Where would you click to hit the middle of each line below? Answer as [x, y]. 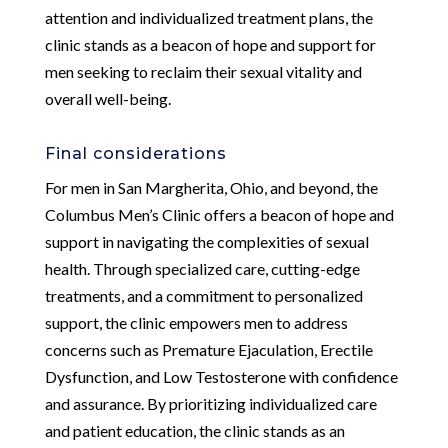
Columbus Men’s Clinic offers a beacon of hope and [219, 214]
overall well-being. [107, 98]
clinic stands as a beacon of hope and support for [210, 44]
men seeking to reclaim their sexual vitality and [203, 71]
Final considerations [135, 153]
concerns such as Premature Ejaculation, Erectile [208, 349]
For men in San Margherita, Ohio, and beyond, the [211, 187]
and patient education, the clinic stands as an [194, 430]
